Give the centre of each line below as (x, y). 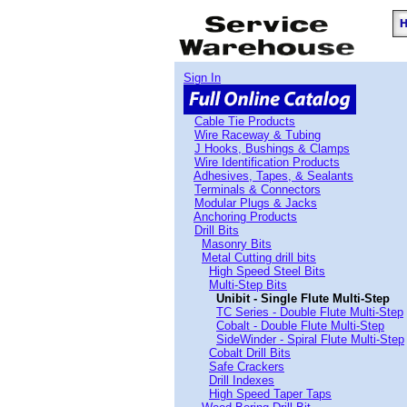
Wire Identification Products (267, 162)
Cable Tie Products (245, 121)
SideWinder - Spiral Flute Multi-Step (310, 339)
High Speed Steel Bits (267, 271)
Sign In (202, 78)
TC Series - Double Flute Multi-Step (310, 312)
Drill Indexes (242, 380)
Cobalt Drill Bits (250, 353)
